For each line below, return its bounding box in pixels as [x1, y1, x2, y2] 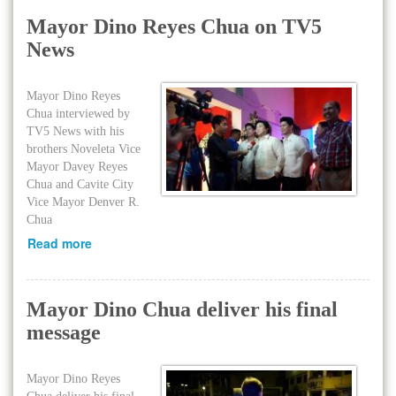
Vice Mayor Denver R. [27, 195, 140, 209]
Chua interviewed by [27, 107, 130, 120]
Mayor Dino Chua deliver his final [27, 298, 338, 321]
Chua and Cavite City [27, 178, 133, 191]
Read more [27, 234, 92, 252]
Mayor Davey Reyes [27, 160, 127, 173]
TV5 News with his [27, 125, 124, 138]
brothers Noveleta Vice [27, 142, 141, 156]
